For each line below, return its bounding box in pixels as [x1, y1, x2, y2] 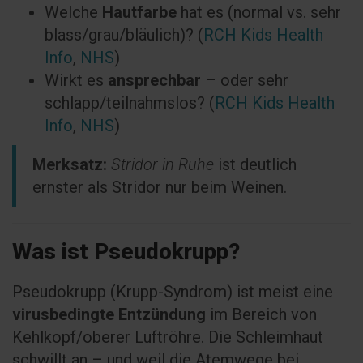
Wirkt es [45, 70, 108, 90]
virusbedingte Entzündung [12, 305, 206, 324]
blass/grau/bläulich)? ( [45, 25, 203, 45]
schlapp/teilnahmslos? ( [45, 93, 215, 113]
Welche [45, 2, 102, 22]
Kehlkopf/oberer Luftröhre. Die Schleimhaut [12, 327, 323, 347]
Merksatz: [32, 155, 107, 174]
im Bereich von [206, 305, 317, 324]
